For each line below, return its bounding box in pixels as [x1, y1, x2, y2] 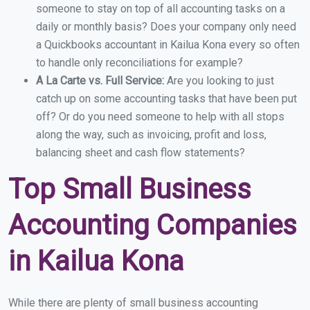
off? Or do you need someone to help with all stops [36, 110, 284, 124]
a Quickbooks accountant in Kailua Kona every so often [36, 38, 300, 52]
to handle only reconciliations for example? [36, 56, 243, 70]
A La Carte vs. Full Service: [36, 74, 167, 88]
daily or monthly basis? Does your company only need [36, 20, 296, 34]
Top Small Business [8, 173, 251, 206]
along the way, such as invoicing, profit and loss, [36, 128, 266, 142]
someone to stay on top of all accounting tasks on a [36, 2, 285, 16]
